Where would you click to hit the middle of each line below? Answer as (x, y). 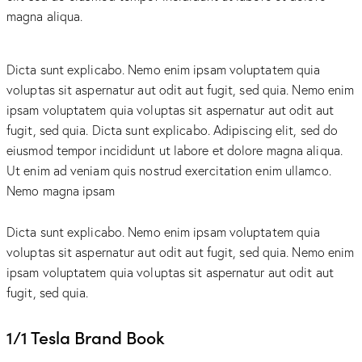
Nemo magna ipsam (63, 191)
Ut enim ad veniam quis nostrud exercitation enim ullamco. (169, 171)
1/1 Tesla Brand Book (86, 337)
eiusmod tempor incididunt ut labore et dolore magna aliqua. (175, 151)
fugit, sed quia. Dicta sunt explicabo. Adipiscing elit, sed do (173, 130)
